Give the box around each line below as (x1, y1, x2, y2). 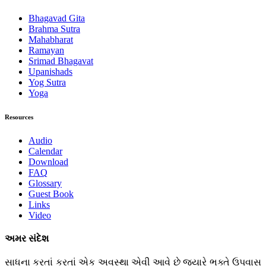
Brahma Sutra (28, 24, 80, 34)
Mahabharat (28, 34, 73, 45)
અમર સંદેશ (5, 233, 49, 244)
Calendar (28, 146, 62, 157)
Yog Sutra (28, 77, 66, 88)
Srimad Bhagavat (28, 56, 93, 66)
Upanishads (28, 66, 72, 77)
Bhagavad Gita (28, 13, 85, 24)
